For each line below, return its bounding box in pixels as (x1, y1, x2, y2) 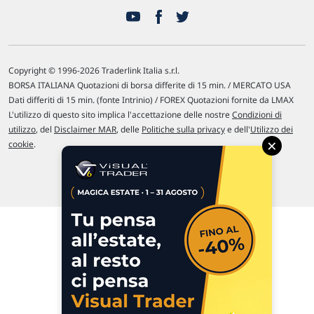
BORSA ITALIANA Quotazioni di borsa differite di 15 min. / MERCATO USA (8, 79, 291, 91)
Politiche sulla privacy (142, 123, 225, 135)
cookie (8, 138, 34, 150)
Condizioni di (232, 109, 282, 121)
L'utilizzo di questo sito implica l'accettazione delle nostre (8, 109, 232, 121)
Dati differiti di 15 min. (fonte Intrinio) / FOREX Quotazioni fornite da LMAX (8, 94, 294, 106)
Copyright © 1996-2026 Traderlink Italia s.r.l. (8, 64, 179, 76)
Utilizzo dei (250, 123, 293, 135)
